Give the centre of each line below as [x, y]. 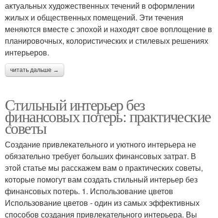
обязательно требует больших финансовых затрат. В [100, 156]
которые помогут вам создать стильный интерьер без [101, 180]
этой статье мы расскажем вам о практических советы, [104, 168]
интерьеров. [27, 53]
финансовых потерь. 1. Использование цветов [89, 191]
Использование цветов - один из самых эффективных [102, 203]
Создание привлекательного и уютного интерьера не [100, 145]
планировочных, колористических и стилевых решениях [107, 41]
